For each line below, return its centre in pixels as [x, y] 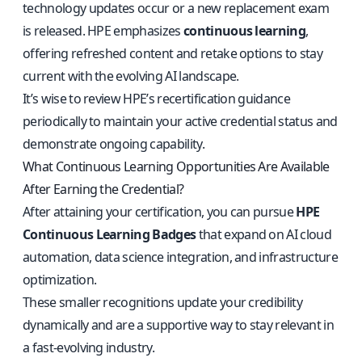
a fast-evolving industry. [89, 347]
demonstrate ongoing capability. [114, 144]
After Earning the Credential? [103, 189]
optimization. [60, 280]
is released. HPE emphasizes [103, 31]
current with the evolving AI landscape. [131, 76]
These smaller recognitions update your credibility [163, 302]
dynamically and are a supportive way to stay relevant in [178, 325]
